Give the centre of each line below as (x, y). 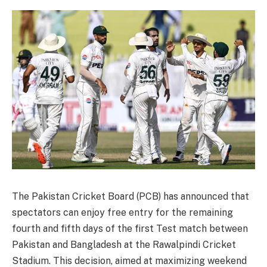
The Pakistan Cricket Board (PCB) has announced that (131, 196)
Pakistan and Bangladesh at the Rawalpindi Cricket (124, 244)
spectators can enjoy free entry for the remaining (122, 212)
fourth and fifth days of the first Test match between (130, 228)
